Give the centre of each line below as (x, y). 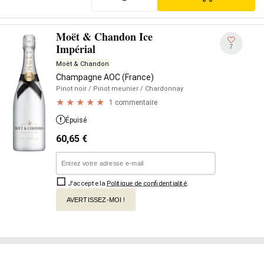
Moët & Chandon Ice (104, 37)
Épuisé (76, 120)
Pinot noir (71, 89)
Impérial (76, 49)
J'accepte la (86, 183)
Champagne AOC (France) (105, 77)
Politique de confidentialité (147, 183)
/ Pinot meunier (113, 89)
